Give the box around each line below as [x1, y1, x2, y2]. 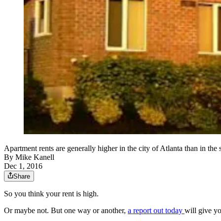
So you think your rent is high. [4, 189, 99, 198]
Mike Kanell [15, 153, 54, 162]
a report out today [128, 206, 184, 215]
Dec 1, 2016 [4, 162, 42, 171]
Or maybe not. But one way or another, [4, 206, 128, 215]
